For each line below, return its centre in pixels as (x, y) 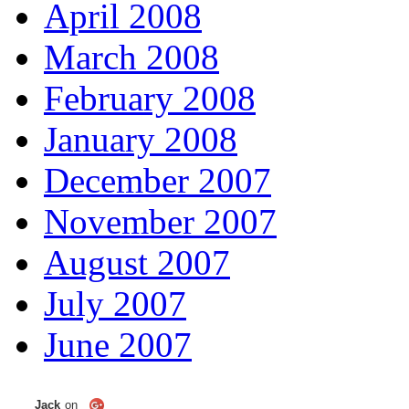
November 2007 (160, 221)
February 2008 (150, 98)
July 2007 (115, 304)
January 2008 (141, 139)
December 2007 (157, 180)
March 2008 (131, 57)
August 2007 (137, 262)
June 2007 (118, 345)
